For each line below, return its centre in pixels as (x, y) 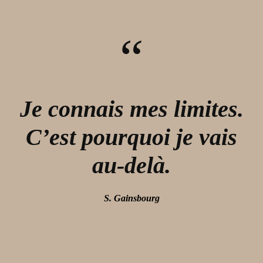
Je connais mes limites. (131, 109)
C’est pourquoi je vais (131, 137)
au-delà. (131, 166)
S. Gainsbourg (131, 198)
